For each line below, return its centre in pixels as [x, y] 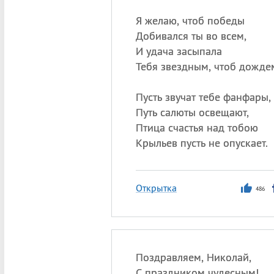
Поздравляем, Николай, [193, 257]
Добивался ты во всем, [191, 36]
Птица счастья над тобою [197, 128]
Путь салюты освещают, [192, 112]
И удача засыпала [179, 51]
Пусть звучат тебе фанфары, [203, 97]
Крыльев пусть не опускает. [202, 143]
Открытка [156, 188]
